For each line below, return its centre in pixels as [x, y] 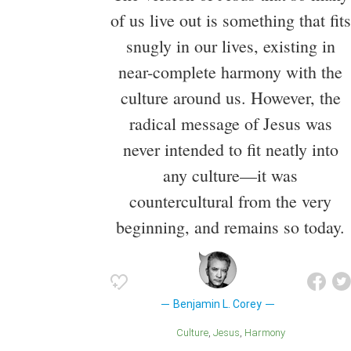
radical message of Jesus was [230, 124]
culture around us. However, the [230, 98]
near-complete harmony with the [230, 72]
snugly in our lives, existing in [230, 46]
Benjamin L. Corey [218, 304]
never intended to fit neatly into [230, 150]
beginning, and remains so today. [230, 227]
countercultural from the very [230, 201]
